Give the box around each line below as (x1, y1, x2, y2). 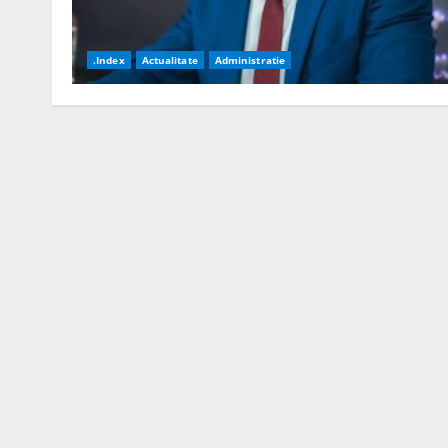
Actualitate (141, 52, 198, 67)
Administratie (214, 52, 286, 67)
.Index (93, 52, 125, 67)
